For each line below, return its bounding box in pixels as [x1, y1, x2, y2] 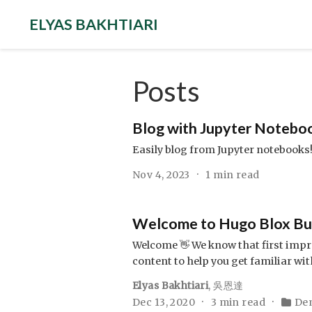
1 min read [205, 168, 260, 181]
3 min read [210, 295, 268, 309]
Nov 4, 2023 [132, 168, 193, 181]
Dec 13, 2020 [132, 295, 198, 309]
